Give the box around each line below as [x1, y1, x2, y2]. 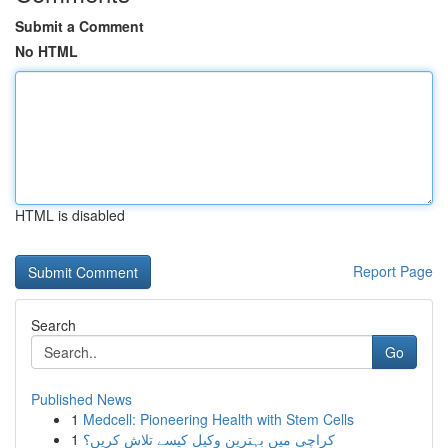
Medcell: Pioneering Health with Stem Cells [83, 409, 354, 429]
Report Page [353, 261, 433, 281]
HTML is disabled [15, 205, 125, 225]
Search [31, 315, 76, 335]
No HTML [15, 41, 78, 61]
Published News [31, 389, 132, 409]
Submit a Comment [15, 16, 144, 36]
